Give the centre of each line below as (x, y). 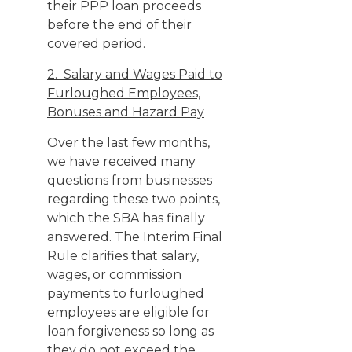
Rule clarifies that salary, (123, 256)
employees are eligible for (128, 312)
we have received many (121, 161)
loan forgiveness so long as (130, 331)
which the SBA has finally (126, 218)
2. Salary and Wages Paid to (135, 74)
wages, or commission (114, 275)
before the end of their (119, 25)
